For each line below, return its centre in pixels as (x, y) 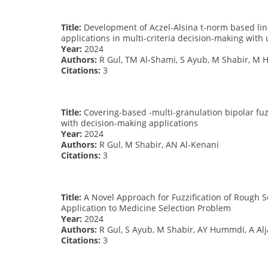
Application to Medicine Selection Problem (146, 208)
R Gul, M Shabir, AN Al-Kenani (158, 144)
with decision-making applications (130, 123)
